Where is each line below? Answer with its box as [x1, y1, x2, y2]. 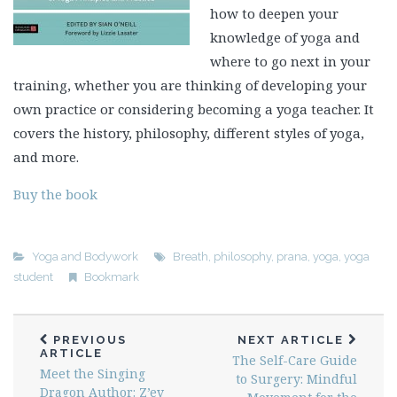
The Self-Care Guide [232, 351, 357, 369]
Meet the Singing [40, 364, 145, 382]
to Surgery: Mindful [236, 370, 357, 387]
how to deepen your [209, 4, 339, 22]
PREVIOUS [49, 332, 127, 346]
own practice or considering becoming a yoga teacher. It [13, 99, 374, 118]
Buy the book [13, 184, 97, 203]
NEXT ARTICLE [237, 332, 348, 346]
